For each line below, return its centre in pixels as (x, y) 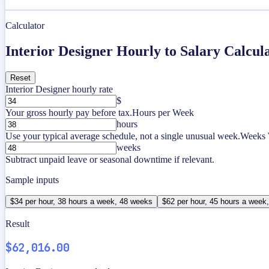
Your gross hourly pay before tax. (69, 112)
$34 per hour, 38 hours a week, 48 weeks (81, 201)
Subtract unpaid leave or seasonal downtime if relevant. (110, 159)
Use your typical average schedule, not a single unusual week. (123, 136)
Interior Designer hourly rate (59, 89)
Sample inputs (32, 180)
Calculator (25, 25)
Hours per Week (163, 112)
